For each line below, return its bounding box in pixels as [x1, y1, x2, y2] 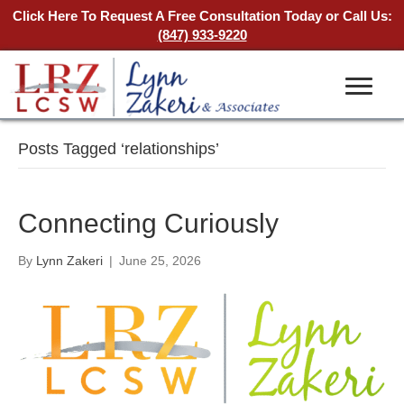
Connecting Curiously [18, 208, 279, 239]
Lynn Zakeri [36, 253, 103, 269]
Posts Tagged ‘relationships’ [18, 140, 219, 159]
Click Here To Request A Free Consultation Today [12, 8, 322, 23]
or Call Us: [321, 8, 392, 23]
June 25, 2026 [119, 253, 201, 269]
